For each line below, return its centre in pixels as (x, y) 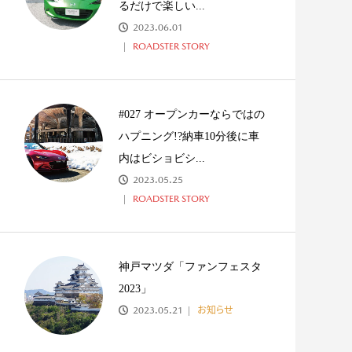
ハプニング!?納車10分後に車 (189, 136)
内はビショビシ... (162, 158)
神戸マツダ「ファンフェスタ (190, 267)
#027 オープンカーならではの (192, 114)
